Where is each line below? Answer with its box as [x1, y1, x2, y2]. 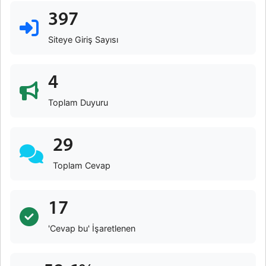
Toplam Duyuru [48, 97, 108, 107]
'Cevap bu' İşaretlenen [48, 223, 135, 233]
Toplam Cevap [53, 160, 110, 170]
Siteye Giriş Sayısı [48, 34, 118, 45]
